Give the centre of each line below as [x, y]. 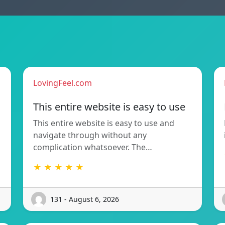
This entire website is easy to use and [104, 123]
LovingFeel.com [63, 83]
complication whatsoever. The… [93, 147]
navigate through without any [90, 135]
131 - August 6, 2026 [85, 199]
